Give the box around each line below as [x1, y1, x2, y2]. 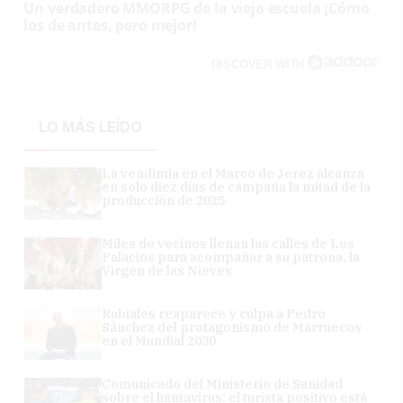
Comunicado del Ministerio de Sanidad [102, 375, 344, 392]
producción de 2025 [102, 192, 226, 209]
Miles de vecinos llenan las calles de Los [102, 235, 355, 252]
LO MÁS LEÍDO [39, 118, 143, 136]
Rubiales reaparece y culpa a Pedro [102, 305, 327, 322]
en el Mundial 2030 [102, 332, 217, 349]
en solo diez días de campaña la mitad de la [102, 178, 372, 195]
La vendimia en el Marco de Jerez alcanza [102, 165, 365, 182]
